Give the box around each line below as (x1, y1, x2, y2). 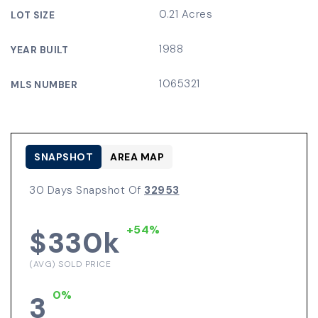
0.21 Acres (159, 7, 212, 21)
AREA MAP (110, 150, 164, 163)
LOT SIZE (11, 9, 55, 21)
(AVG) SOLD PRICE (29, 258, 111, 270)
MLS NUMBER (11, 79, 77, 91)
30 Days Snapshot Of (29, 183, 144, 197)
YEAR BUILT (11, 44, 68, 56)
